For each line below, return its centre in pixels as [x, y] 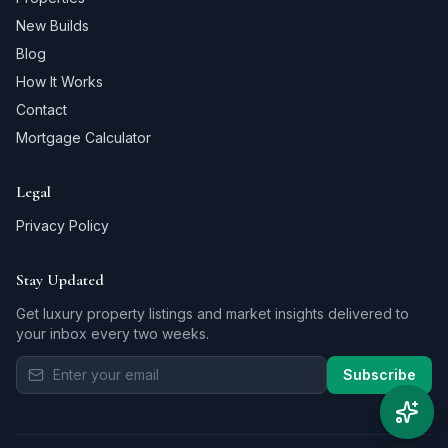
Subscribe [379, 374]
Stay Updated [60, 280]
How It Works [59, 81]
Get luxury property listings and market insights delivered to [212, 313]
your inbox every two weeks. [112, 333]
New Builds [52, 25]
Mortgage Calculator [83, 137]
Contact [41, 109]
